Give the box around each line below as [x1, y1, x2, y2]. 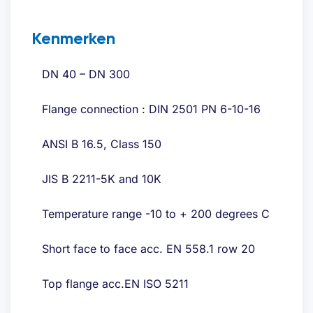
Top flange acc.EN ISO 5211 [42, 277, 189, 291]
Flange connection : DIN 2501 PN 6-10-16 [42, 102, 261, 117]
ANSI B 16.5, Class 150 [42, 137, 161, 152]
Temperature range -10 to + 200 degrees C [42, 207, 270, 221]
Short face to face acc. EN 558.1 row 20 [42, 242, 255, 256]
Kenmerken [31, 28, 115, 49]
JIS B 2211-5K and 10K [42, 172, 161, 187]
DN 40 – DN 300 [42, 67, 130, 82]
